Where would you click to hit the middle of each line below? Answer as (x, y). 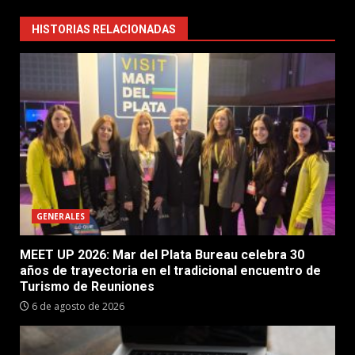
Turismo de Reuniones (87, 286)
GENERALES (61, 216)
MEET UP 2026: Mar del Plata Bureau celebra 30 (162, 255)
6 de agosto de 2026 (77, 306)
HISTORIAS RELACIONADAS (104, 29)
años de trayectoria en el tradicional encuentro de (170, 271)
